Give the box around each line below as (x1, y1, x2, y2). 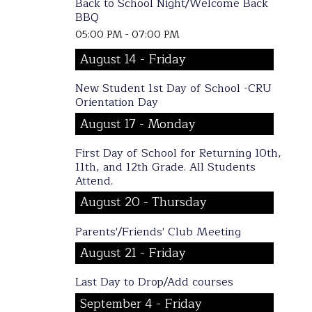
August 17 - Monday (80, 114, 196, 134)
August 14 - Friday (80, 49, 187, 70)
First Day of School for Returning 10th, (75, 143, 281, 162)
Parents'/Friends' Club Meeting (75, 222, 241, 241)
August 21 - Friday (80, 243, 187, 264)
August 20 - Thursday (80, 192, 208, 213)
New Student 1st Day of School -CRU (75, 79, 272, 98)
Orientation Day (75, 93, 158, 112)
